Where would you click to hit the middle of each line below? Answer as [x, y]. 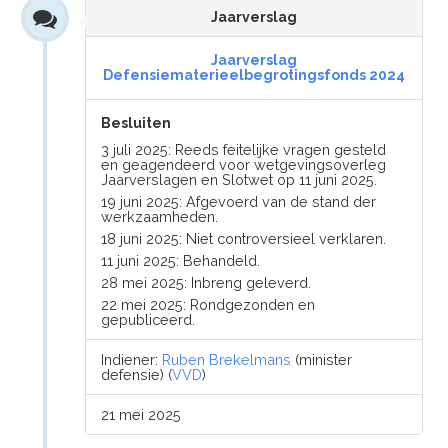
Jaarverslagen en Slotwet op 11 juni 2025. [239, 179]
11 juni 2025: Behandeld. [181, 260]
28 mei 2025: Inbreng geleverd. [206, 282]
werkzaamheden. [160, 216]
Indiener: [132, 359]
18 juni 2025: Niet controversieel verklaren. [244, 238]
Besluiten [136, 123]
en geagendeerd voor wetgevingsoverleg [244, 164]
